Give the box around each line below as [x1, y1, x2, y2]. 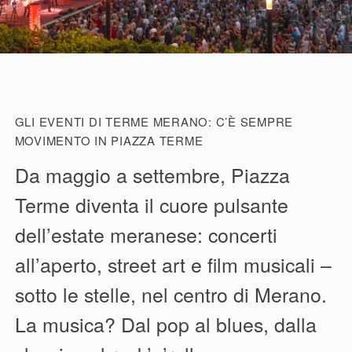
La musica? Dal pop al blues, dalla [14, 310, 317, 339]
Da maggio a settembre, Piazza [14, 160, 290, 189]
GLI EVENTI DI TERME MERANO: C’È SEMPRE [14, 112, 294, 130]
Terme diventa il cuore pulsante [14, 190, 288, 219]
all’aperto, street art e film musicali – [14, 250, 332, 279]
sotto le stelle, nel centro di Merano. [14, 280, 327, 309]
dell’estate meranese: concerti [14, 220, 277, 249]
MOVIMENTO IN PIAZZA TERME [14, 131, 203, 148]
